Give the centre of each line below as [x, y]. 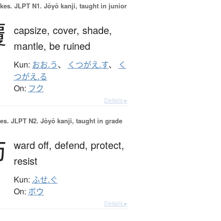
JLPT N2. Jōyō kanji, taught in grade [65, 121]
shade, [97, 30]
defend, [73, 145]
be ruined [70, 46]
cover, [67, 30]
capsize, [33, 30]
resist [25, 161]
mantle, [31, 46]
